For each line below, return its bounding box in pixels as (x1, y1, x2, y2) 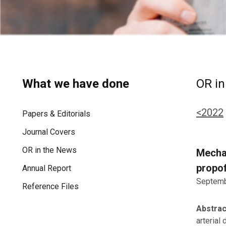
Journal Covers (22, 127, 75, 137)
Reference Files (22, 182, 79, 192)
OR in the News (22, 145, 77, 155)
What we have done (22, 77, 129, 91)
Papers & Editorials (22, 109, 90, 119)
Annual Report (22, 163, 71, 174)
